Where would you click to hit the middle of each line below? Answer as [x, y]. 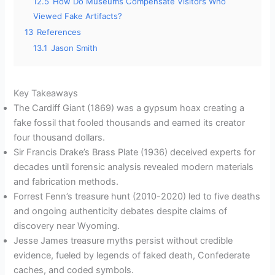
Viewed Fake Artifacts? [78, 16]
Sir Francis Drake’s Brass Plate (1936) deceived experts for [135, 152]
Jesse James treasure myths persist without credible [123, 240]
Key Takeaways [46, 93]
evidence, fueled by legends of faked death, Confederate [132, 255]
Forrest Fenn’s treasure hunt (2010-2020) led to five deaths [137, 196]
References [59, 32]
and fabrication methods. [66, 181]
